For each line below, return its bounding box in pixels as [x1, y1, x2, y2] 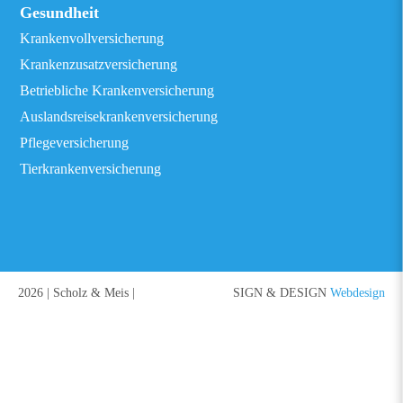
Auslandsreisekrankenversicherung [20, 109, 219, 124]
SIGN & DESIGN [233, 286, 330, 300]
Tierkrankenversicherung [20, 161, 162, 176]
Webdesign [330, 286, 385, 300]
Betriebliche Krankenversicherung [20, 83, 215, 98]
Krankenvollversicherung [20, 31, 165, 46]
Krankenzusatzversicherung [20, 57, 178, 72]
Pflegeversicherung [20, 135, 130, 150]
